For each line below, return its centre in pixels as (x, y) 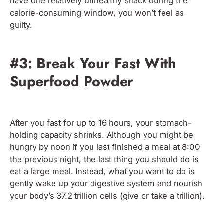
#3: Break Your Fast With (93, 63)
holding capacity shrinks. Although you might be (101, 135)
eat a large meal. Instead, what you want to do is (102, 171)
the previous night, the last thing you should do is (104, 159)
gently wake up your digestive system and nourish (106, 183)
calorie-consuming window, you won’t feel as (97, 12)
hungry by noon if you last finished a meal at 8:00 (105, 147)
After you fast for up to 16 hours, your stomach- (101, 123)
